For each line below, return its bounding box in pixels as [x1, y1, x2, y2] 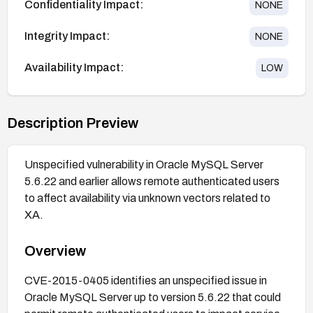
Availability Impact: [24, 61, 124, 74]
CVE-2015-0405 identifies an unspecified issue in [24, 274, 267, 286]
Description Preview [7, 115, 138, 131]
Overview [24, 242, 86, 259]
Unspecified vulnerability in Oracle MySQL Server [24, 158, 263, 170]
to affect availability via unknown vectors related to [24, 191, 270, 204]
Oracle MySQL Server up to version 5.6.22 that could [24, 291, 281, 303]
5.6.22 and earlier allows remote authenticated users [24, 175, 279, 187]
